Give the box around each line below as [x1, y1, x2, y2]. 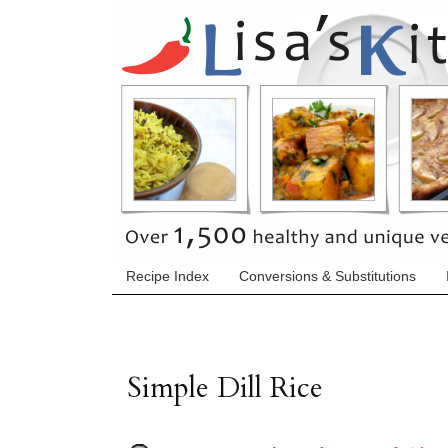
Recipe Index [126, 268, 209, 285]
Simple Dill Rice [127, 368, 323, 407]
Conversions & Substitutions [239, 268, 416, 285]
